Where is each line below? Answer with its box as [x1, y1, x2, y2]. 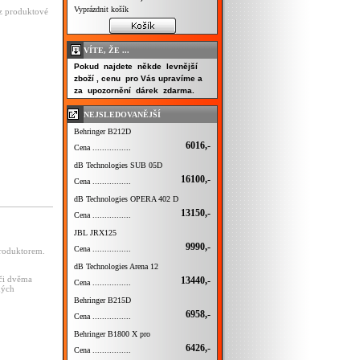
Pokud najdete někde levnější [74, 62, 200, 71]
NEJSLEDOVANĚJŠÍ [84, 110, 161, 119]
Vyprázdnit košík [74, 5, 129, 14]
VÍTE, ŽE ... [84, 46, 129, 55]
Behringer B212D [74, 127, 131, 136]
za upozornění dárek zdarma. [74, 86, 194, 95]
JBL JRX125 [74, 228, 117, 237]
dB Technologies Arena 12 [74, 262, 158, 271]
